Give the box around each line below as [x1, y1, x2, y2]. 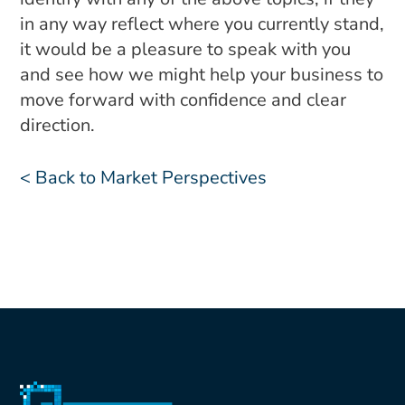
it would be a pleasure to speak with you [20, 37, 352, 61]
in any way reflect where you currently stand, [20, 12, 385, 36]
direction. [20, 113, 96, 137]
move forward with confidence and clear [20, 88, 347, 112]
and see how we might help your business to [20, 62, 384, 87]
